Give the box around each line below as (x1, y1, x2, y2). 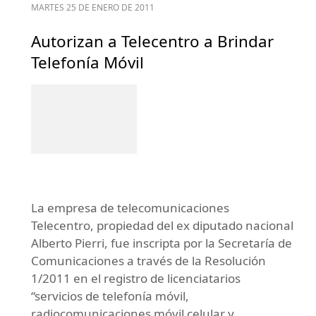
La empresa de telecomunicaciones (31, 199, 229, 216)
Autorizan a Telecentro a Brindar (31, 30, 274, 52)
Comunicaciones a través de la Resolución (31, 252, 266, 269)
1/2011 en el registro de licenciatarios (31, 269, 241, 286)
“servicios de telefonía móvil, (31, 287, 189, 304)
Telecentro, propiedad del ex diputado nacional (31, 217, 293, 233)
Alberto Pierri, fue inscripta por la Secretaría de (31, 234, 292, 251)
